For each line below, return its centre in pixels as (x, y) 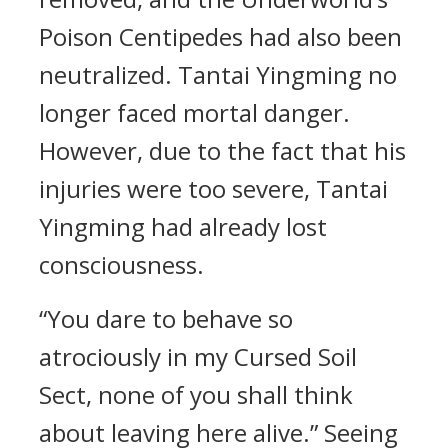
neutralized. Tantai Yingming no (218, 74)
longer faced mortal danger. (194, 112)
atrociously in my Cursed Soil (198, 356)
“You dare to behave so (166, 318)
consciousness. (121, 264)
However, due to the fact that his (222, 150)
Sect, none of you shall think (196, 394)
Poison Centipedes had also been (220, 36)
